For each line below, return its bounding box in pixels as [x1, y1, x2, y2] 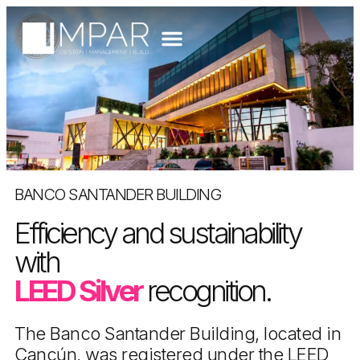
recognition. [141, 272, 270, 309]
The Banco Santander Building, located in [14, 322, 341, 344]
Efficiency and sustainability [14, 215, 301, 251]
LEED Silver [14, 272, 142, 309]
